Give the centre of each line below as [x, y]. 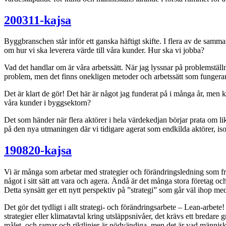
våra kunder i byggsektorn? [47, 103]
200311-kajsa [38, 20]
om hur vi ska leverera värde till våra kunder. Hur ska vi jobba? [104, 50]
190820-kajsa [38, 151]
